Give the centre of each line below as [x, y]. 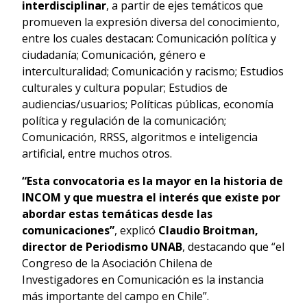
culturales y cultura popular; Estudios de [125, 87]
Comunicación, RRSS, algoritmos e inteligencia [140, 137]
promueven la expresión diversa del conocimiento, [151, 22]
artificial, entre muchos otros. [97, 153]
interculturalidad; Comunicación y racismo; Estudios [153, 71]
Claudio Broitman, [208, 230]
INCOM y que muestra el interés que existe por [151, 197]
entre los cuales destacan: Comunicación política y [149, 38]
